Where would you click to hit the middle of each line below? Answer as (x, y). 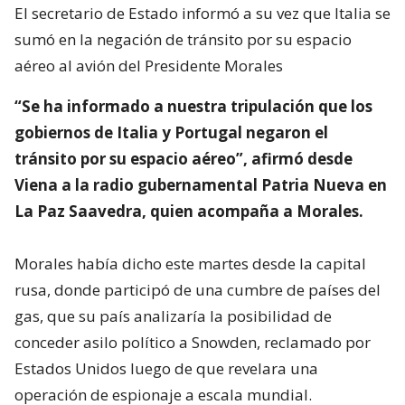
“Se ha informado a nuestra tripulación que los (193, 106)
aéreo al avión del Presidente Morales (149, 65)
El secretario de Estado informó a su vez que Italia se (202, 13)
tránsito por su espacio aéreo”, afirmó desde (184, 158)
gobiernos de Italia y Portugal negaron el (171, 132)
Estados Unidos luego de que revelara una (166, 368)
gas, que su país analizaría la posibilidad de (173, 316)
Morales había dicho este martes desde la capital (190, 263)
